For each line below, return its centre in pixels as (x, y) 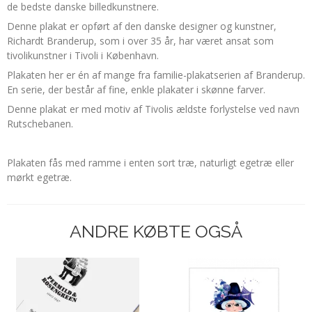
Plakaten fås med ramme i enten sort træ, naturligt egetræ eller (150, 162)
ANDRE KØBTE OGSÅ (156, 231)
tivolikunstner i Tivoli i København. (84, 55)
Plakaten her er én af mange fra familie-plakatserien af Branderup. (156, 75)
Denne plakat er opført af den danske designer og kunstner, (142, 26)
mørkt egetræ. (39, 177)
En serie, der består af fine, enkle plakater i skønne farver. (136, 89)
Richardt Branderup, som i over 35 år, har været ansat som (140, 40)
